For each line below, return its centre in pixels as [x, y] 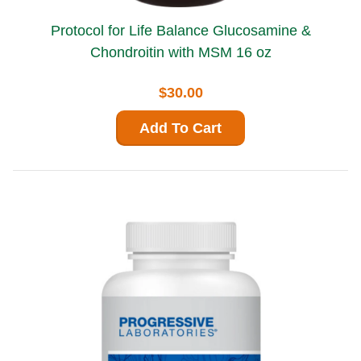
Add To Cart [180, 128]
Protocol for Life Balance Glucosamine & [131, 30]
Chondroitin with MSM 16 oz [180, 52]
